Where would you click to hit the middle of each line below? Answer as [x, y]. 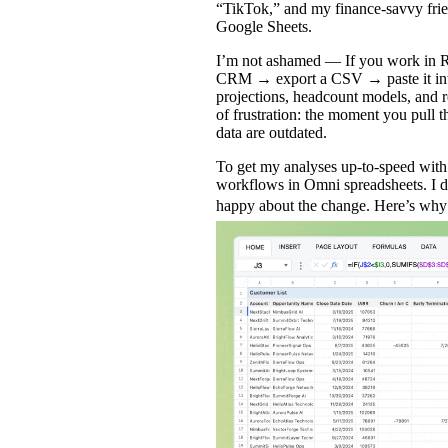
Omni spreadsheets [363, 184]
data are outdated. [273, 132]
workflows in [260, 184]
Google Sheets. [264, 26]
